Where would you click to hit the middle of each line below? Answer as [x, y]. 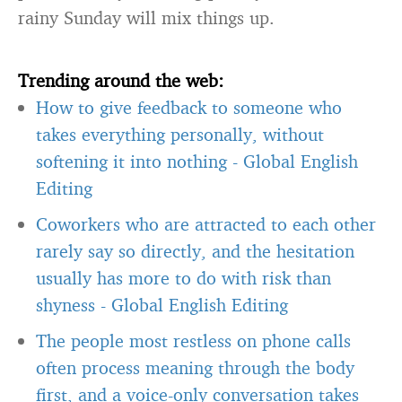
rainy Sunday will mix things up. [146, 17]
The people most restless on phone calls [193, 341]
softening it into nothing [131, 161]
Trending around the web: [121, 80]
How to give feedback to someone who [189, 107]
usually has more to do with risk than [184, 278]
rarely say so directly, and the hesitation [195, 251]
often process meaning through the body [195, 367]
